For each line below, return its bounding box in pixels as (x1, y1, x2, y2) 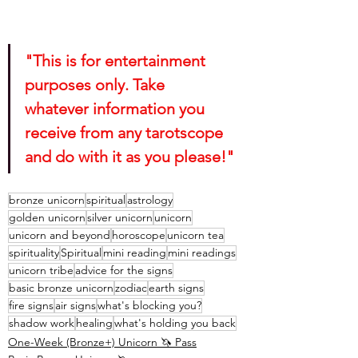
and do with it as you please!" (25, 147, 234, 167)
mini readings (168, 245, 236, 261)
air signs (55, 298, 96, 313)
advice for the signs (75, 263, 173, 278)
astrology (127, 193, 173, 208)
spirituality (9, 245, 59, 261)
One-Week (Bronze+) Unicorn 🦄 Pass (8, 335, 197, 350)
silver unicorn (87, 210, 153, 225)
